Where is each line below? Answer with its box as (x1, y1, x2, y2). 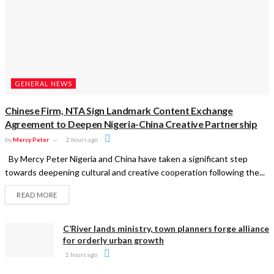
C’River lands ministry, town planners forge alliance (63, 223, 269, 234)
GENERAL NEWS (15, 79, 72, 87)
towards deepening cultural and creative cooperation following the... (5, 166, 265, 177)
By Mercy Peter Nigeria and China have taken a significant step (5, 153, 248, 164)
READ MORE (17, 190, 57, 199)
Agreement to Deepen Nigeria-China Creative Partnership (5, 117, 257, 130)
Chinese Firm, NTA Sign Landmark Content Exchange (5, 104, 233, 116)
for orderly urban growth (63, 234, 164, 245)
